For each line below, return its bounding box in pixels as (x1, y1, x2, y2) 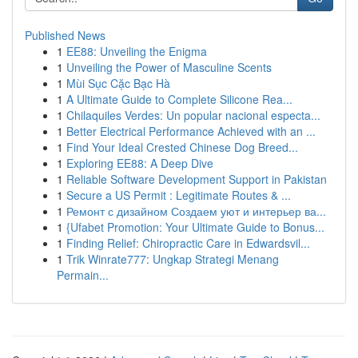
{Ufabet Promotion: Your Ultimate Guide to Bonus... (66, 219, 324, 235)
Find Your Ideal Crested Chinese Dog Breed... (66, 139, 298, 155)
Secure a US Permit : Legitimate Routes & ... (66, 187, 291, 203)
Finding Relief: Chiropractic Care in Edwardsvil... (66, 235, 310, 251)
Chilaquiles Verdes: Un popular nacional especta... (66, 107, 320, 123)
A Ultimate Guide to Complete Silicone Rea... (66, 91, 292, 107)
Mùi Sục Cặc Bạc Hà (66, 75, 170, 91)
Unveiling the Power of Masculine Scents (66, 59, 272, 75)
